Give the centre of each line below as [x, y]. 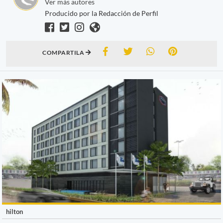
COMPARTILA [64, 52]
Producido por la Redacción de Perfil [102, 13]
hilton [14, 211]
